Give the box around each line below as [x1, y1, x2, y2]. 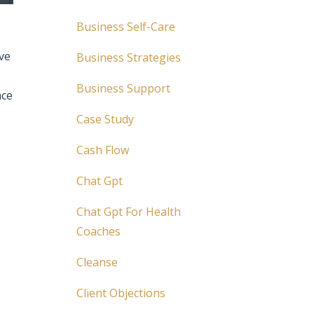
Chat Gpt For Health [76, 204, 181, 219]
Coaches [76, 224, 121, 239]
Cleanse [76, 254, 118, 270]
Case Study [76, 111, 134, 127]
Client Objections [76, 285, 165, 301]
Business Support [76, 81, 170, 96]
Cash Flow [76, 142, 129, 158]
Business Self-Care [76, 19, 175, 34]
